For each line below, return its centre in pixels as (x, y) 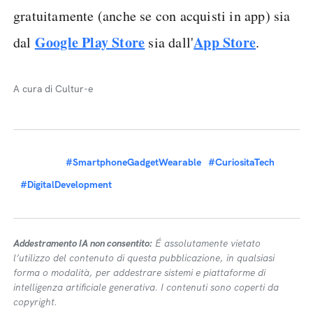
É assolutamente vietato (206, 243)
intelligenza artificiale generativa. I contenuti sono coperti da (146, 287)
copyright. (35, 302)
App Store (225, 42)
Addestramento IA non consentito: (83, 243)
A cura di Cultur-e (53, 89)
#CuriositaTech (241, 162)
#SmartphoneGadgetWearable (133, 162)
